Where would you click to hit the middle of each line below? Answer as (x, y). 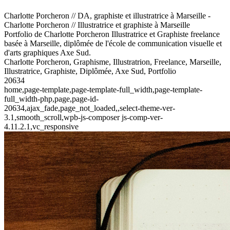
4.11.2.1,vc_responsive (41, 127)
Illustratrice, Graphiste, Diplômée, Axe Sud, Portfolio (90, 71)
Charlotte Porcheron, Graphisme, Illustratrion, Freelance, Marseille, (113, 62)
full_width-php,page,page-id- (51, 99)
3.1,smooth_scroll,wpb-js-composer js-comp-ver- (83, 117)
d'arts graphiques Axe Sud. (47, 53)
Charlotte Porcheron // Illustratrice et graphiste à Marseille (97, 25)
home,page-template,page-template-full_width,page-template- (103, 90)
